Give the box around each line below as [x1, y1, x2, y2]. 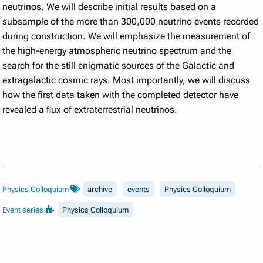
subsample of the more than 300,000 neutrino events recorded [2, 15, 259, 27]
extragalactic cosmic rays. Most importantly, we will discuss [2, 74, 251, 86]
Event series [2, 205, 46, 214]
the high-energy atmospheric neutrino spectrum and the [2, 45, 232, 56]
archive [87, 184, 113, 194]
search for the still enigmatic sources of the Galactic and [2, 59, 235, 71]
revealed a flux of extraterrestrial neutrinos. [2, 103, 178, 115]
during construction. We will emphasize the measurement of [2, 30, 251, 42]
